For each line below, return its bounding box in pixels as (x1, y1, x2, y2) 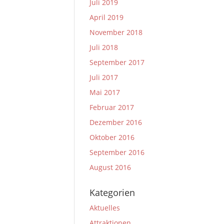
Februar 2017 (89, 102, 134, 112)
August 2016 (89, 162, 131, 172)
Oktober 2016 (89, 132, 135, 142)
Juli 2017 (89, 72, 118, 82)
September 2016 (89, 147, 145, 157)
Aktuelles (89, 203, 120, 212)
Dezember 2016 (89, 117, 142, 127)
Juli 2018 (89, 42, 118, 52)
